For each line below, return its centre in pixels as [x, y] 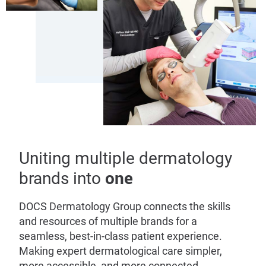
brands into [62, 179]
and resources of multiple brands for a [108, 221]
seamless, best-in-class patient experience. [121, 236]
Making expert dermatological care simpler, [121, 251]
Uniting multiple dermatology [126, 159]
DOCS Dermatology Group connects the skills [125, 207]
